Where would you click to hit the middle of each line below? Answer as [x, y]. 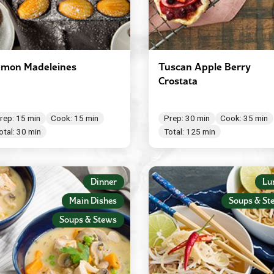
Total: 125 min [189, 132]
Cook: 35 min [244, 118]
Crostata [178, 81]
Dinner [103, 182]
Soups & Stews [88, 220]
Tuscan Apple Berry [204, 67]
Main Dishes [93, 201]
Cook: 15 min [75, 118]
